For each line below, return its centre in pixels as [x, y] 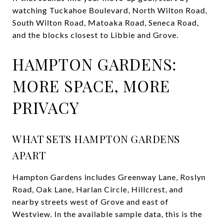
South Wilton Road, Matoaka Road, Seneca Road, [106, 22]
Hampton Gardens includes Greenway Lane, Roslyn [109, 177]
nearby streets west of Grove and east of [91, 201]
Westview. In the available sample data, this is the [107, 214]
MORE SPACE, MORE [91, 85]
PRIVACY [46, 107]
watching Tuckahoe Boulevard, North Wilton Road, [110, 10]
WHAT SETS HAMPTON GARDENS [96, 138]
